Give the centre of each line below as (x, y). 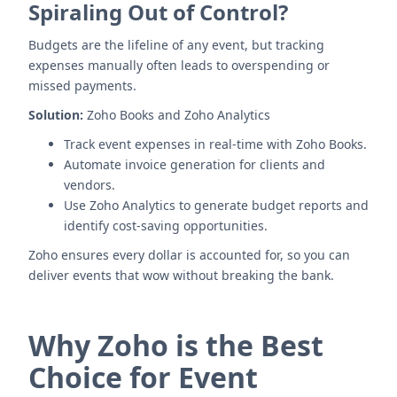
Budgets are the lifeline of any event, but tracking (176, 45)
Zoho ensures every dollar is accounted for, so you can (189, 255)
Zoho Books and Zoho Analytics (177, 115)
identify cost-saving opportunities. (166, 226)
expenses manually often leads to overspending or (179, 65)
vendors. (90, 185)
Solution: (56, 115)
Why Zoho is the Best (176, 345)
